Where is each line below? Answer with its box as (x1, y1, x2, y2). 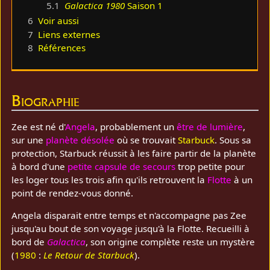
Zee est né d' (11, 120, 66, 133)
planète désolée (46, 133, 115, 146)
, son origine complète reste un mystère (86, 236, 256, 248)
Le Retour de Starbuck (43, 249, 135, 262)
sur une (11, 133, 46, 146)
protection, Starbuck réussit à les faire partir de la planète (11, 146, 257, 159)
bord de (11, 236, 48, 248)
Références (38, 42, 86, 54)
